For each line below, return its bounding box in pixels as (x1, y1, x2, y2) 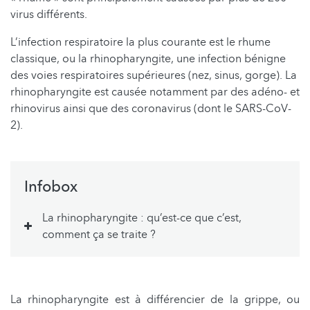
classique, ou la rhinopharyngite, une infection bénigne (10, 51, 286, 67)
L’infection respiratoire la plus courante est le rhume (10, 35, 271, 51)
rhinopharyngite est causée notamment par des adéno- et (10, 84, 300, 100)
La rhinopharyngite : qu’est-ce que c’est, (42, 210, 241, 226)
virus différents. (10, 7, 87, 23)
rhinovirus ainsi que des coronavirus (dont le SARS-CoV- (10, 101, 291, 117)
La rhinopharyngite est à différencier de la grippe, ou (10, 292, 300, 308)
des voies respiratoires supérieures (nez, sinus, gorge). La (10, 68, 297, 84)
